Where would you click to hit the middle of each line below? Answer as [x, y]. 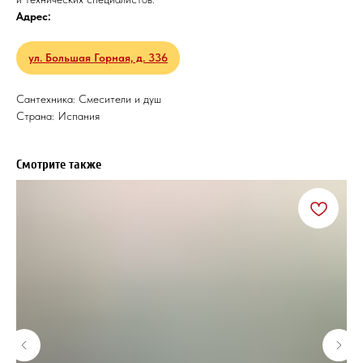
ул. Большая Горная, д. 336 [98, 58]
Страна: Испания [58, 116]
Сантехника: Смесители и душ [89, 99]
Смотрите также [59, 164]
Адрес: [34, 16]
